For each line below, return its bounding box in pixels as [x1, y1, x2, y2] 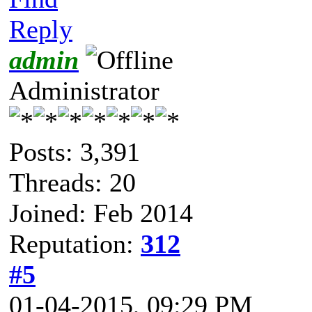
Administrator [9, 76, 159, 106]
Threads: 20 [9, 168, 136, 198]
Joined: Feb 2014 [9, 198, 193, 228]
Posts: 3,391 [9, 137, 140, 167]
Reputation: [9, 229, 141, 259]
